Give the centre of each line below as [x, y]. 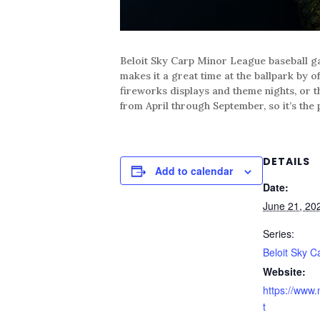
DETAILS [286, 161]
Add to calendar [194, 170]
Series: [279, 233]
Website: [284, 271]
